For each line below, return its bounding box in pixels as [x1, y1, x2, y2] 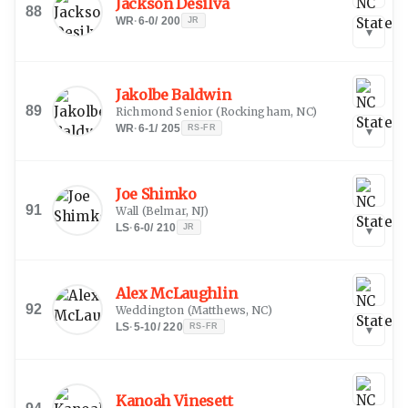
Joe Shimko [116, 184, 197, 203]
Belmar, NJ [145, 203, 205, 218]
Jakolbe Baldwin [116, 85, 231, 104]
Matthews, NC [190, 302, 268, 317]
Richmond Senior [116, 104, 214, 118]
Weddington [116, 302, 185, 317]
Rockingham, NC [219, 104, 312, 118]
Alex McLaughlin [116, 283, 238, 302]
